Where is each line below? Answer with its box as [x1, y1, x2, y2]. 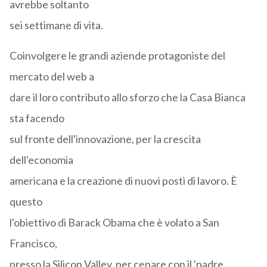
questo [9, 195, 42, 209]
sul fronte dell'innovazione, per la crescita [9, 132, 201, 146]
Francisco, [9, 237, 57, 250]
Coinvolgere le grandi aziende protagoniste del [9, 49, 225, 63]
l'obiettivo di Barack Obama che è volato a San [9, 216, 219, 229]
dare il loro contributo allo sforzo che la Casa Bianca [9, 91, 246, 104]
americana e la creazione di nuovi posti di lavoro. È [9, 174, 237, 188]
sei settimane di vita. [9, 18, 103, 32]
